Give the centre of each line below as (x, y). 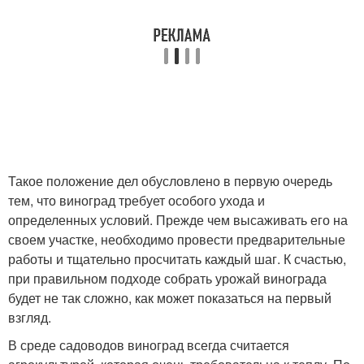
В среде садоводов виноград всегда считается (149, 344)
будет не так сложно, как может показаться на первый (170, 297)
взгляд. (30, 317)
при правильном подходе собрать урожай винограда (167, 278)
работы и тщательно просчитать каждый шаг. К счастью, (177, 258)
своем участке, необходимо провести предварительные (177, 239)
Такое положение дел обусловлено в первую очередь (170, 180)
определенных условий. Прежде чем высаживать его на (178, 219)
